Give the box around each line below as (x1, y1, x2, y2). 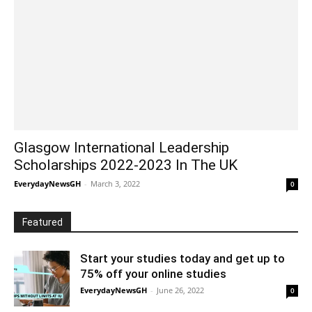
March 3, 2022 (91, 178, 140, 189)
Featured (22, 216, 63, 228)
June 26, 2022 (157, 284, 204, 295)
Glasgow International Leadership (14, 139, 229, 156)
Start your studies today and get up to (80, 251, 285, 265)
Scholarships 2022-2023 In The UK (14, 156, 237, 173)
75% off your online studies (80, 266, 226, 281)
